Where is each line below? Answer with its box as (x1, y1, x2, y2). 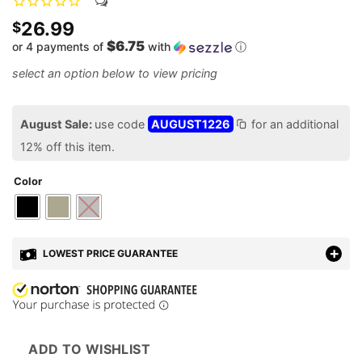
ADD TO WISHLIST (28, 341, 151, 358)
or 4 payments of (12, 40, 107, 54)
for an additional (248, 117, 339, 132)
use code (95, 117, 148, 132)
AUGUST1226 (151, 117, 230, 132)
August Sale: (20, 117, 95, 132)
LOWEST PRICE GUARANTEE (40, 247, 178, 260)
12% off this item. (20, 139, 115, 154)
